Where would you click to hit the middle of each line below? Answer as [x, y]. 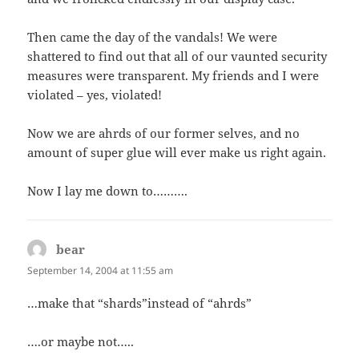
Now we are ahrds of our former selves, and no [164, 133]
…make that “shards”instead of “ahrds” [140, 303]
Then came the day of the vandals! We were [153, 37]
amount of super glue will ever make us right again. [177, 153]
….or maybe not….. [81, 342]
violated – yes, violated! [95, 95]
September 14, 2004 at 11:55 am [101, 271]
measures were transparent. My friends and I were [173, 76]
